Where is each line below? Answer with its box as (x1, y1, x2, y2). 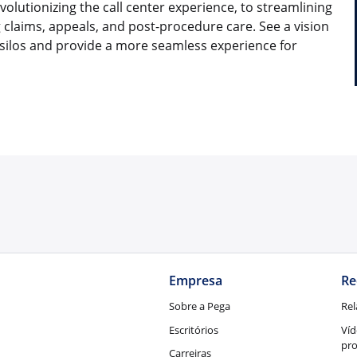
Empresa (168, 272, 222, 290)
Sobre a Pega (168, 298, 230, 313)
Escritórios (168, 322, 218, 337)
